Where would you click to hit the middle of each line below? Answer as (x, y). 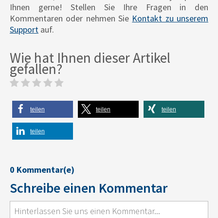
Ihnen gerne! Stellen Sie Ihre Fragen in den (109, 7)
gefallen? (36, 69)
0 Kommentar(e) (42, 170)
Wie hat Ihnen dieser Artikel (90, 58)
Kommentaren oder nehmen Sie (71, 18)
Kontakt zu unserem (170, 18)
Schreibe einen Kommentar (89, 188)
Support (24, 30)
